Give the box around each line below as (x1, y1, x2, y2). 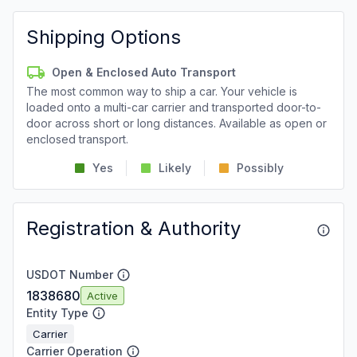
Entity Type (26, 306, 88, 320)
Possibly (237, 161, 284, 175)
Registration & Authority (26, 217, 241, 240)
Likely (159, 161, 191, 175)
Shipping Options (26, 25, 181, 49)
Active (87, 288, 118, 302)
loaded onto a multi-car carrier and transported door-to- (26, 100, 321, 114)
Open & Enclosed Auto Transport (52, 65, 236, 79)
